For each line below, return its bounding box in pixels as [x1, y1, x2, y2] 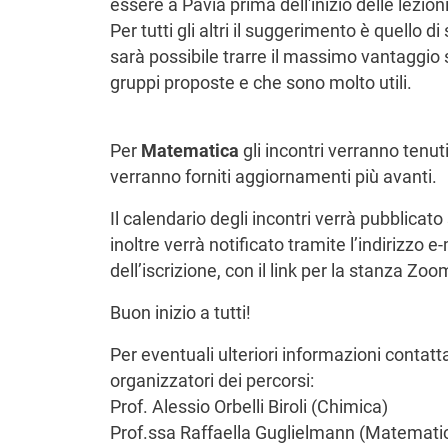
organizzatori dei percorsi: [109, 370, 314, 392]
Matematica [140, 140, 239, 162]
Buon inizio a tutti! [109, 302, 251, 324]
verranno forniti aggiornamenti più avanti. [109, 166, 437, 188]
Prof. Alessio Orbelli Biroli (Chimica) [109, 396, 388, 418]
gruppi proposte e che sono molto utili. [109, 72, 412, 94]
